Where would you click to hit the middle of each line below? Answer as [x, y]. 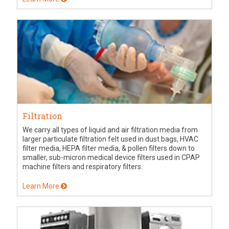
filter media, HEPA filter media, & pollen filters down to [109, 148]
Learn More [42, 186]
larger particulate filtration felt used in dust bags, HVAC [111, 139]
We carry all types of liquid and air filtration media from [110, 130]
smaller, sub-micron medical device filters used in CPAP [111, 157]
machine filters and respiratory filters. [83, 166]
